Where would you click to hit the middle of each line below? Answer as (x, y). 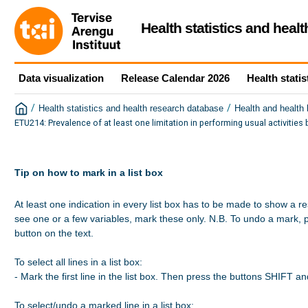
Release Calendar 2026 (175, 78)
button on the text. (54, 233)
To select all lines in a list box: (78, 262)
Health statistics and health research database (131, 109)
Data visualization (61, 78)
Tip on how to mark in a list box (89, 173)
